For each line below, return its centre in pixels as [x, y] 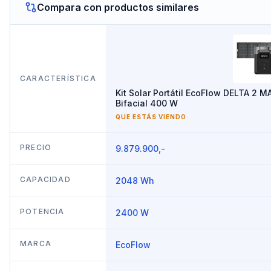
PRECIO [36, 147]
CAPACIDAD [45, 179]
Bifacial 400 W [147, 103]
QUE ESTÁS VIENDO [151, 116]
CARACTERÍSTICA [58, 78]
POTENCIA [42, 211]
